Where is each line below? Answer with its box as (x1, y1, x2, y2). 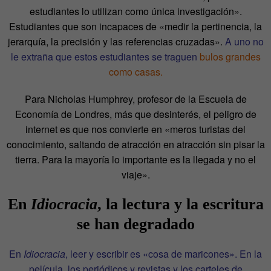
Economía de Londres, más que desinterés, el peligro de (15, 107, 256, 122)
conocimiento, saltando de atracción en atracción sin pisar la (6, 137, 265, 152)
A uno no (224, 34, 264, 49)
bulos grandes (199, 50, 261, 64)
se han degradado (76, 215, 195, 233)
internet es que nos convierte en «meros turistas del (25, 122, 246, 137)
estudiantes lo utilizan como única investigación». (29, 4, 242, 19)
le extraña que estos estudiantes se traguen (10, 50, 200, 64)
